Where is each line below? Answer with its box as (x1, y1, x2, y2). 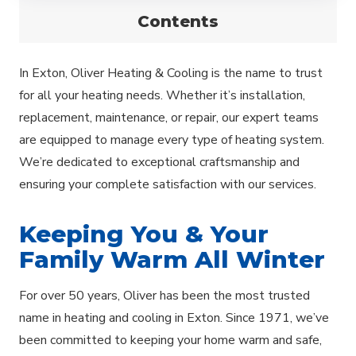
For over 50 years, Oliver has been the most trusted (19, 286, 310, 304)
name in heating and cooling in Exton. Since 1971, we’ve (19, 308, 329, 327)
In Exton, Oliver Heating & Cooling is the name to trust (19, 64, 323, 82)
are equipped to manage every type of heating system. (19, 130, 324, 149)
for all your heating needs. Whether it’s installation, (19, 86, 305, 104)
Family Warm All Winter (19, 244, 325, 273)
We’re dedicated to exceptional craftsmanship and (19, 153, 300, 171)
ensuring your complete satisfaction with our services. (19, 175, 316, 193)
